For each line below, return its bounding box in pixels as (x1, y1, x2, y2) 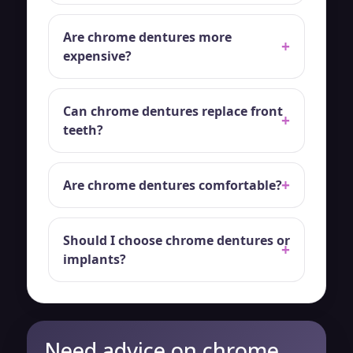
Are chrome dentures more (63, 28, 232, 46)
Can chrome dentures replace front (63, 102, 283, 120)
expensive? (63, 46, 132, 65)
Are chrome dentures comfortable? (63, 176, 282, 194)
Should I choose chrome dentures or (63, 231, 290, 249)
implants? (63, 250, 126, 268)
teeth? (63, 121, 103, 139)
